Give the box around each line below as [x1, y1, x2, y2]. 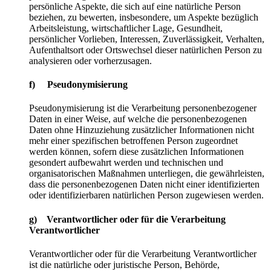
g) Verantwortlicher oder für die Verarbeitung [29, 214, 226, 224]
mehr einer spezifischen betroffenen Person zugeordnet [29, 135, 238, 146]
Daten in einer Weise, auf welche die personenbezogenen [29, 114, 247, 125]
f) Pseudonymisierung [29, 79, 128, 90]
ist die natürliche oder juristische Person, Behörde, [29, 259, 220, 270]
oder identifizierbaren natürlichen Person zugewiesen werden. [29, 190, 264, 201]
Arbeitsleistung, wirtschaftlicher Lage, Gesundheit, [29, 22, 223, 33]
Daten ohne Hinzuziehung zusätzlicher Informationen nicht [29, 125, 254, 135]
